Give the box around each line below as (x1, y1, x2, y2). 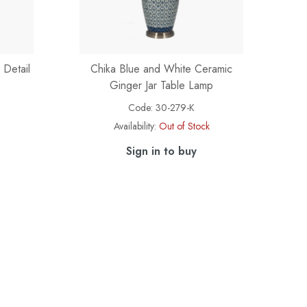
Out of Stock (158, 119, 210, 133)
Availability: (113, 119, 156, 133)
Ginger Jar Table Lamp (110, 77, 214, 93)
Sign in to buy (126, 143, 197, 159)
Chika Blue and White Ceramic (90, 61, 233, 77)
